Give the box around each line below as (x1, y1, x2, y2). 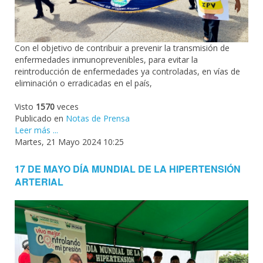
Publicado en (15, 112, 63, 124)
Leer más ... (15, 124, 58, 136)
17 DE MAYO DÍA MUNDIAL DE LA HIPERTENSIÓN (15, 161, 241, 176)
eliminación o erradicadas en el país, (15, 77, 152, 89)
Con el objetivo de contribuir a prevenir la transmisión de (15, 42, 230, 53)
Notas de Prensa (66, 112, 130, 124)
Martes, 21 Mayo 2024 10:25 (15, 136, 124, 147)
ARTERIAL (15, 174, 63, 188)
